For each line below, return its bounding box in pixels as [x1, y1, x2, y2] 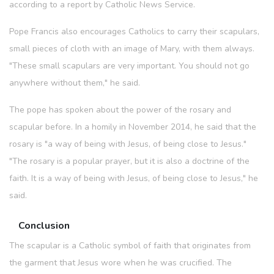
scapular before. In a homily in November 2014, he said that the [9, 120, 256, 133]
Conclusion [18, 218, 70, 232]
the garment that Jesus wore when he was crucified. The [9, 256, 232, 268]
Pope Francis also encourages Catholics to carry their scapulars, [9, 25, 259, 37]
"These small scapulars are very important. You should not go [9, 59, 250, 72]
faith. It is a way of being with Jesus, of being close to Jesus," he [9, 172, 258, 184]
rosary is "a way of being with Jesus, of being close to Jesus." [9, 138, 246, 150]
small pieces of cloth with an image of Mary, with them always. [9, 42, 254, 54]
